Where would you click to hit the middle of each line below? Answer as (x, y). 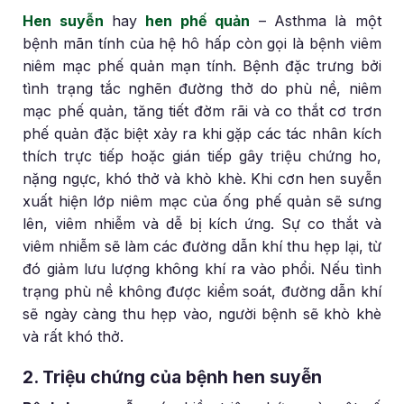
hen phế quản (198, 20)
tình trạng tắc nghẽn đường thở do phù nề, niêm (202, 88)
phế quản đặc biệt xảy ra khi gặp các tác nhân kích (202, 133)
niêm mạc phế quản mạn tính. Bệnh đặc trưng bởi (202, 65)
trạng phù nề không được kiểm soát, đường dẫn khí (202, 291)
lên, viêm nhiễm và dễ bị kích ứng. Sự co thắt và (202, 223)
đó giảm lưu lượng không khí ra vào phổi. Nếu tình (202, 268)
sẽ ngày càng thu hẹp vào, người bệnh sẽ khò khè (202, 313)
